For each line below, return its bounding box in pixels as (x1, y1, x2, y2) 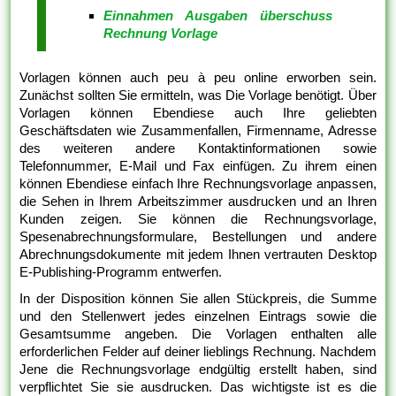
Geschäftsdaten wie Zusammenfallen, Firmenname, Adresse (19, 123, 377, 139)
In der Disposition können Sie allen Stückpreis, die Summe (19, 291, 377, 307)
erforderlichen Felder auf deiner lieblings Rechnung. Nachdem (19, 344, 377, 360)
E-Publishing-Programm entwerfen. (19, 264, 223, 280)
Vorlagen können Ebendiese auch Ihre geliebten (19, 105, 377, 121)
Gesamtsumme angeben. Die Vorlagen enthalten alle (19, 326, 377, 342)
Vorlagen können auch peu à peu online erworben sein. (19, 70, 377, 86)
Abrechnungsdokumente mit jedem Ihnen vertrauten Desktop (19, 247, 377, 263)
